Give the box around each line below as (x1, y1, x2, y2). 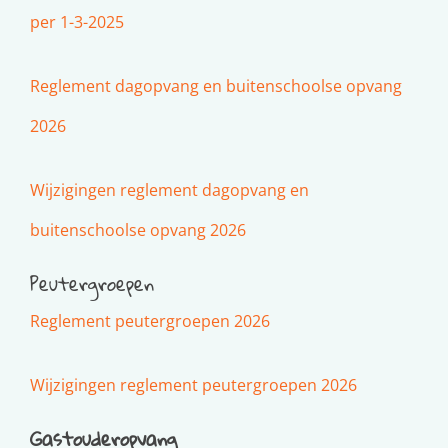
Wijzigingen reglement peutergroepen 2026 (30, 373, 357, 396)
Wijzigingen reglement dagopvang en (30, 178, 309, 201)
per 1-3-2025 (30, 10, 124, 33)
